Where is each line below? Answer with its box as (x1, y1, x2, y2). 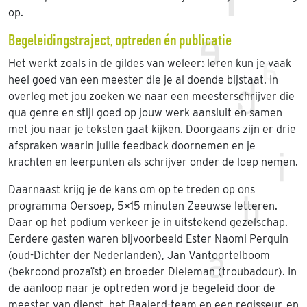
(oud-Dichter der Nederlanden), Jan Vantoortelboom (8, 249, 270, 262)
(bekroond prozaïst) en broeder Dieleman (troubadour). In (8, 265, 297, 278)
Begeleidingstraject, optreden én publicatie (8, 34, 232, 48)
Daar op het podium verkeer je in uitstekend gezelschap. (8, 216, 288, 229)
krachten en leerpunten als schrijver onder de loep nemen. (8, 156, 298, 169)
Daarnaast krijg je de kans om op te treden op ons (8, 183, 255, 196)
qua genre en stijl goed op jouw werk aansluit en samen (8, 106, 282, 119)
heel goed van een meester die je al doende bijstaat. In (8, 73, 278, 86)
